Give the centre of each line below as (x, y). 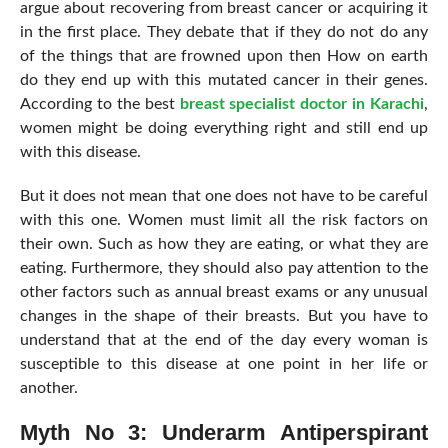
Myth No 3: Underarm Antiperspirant (224, 432)
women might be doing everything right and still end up (224, 127)
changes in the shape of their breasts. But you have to (224, 315)
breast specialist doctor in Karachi (302, 103)
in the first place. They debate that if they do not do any (224, 31)
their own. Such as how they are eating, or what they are (224, 243)
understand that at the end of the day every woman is (224, 339)
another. (50, 387)
